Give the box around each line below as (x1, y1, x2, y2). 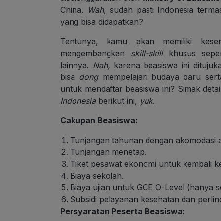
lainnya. (60, 60, 93, 71)
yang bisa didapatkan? (60, 17, 143, 27)
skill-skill (130, 48, 169, 59)
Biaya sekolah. (70, 171, 124, 181)
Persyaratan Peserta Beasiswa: (60, 206, 185, 217)
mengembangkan (60, 48, 131, 59)
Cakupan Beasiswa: (60, 115, 138, 126)
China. (60, 5, 87, 15)
